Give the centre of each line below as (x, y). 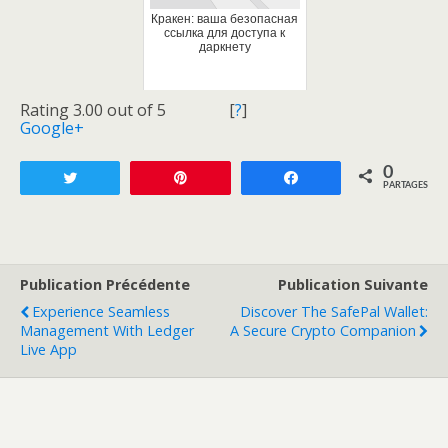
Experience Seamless (101, 312)
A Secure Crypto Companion (323, 331)
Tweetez (116, 178)
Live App (48, 350)
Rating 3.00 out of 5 (93, 110)
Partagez (337, 178)
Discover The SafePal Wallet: (334, 312)
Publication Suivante (353, 285)
